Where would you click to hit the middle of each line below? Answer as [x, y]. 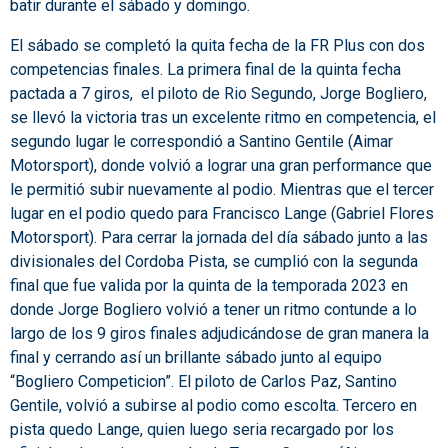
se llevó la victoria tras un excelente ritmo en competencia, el [223, 117]
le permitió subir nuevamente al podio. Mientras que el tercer [222, 189]
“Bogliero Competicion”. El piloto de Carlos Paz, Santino [203, 381]
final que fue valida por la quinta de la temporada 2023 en [209, 285]
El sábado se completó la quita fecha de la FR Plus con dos [217, 45]
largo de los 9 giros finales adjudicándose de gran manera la [219, 333]
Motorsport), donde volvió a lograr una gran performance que [221, 165]
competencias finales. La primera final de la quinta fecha [205, 69]
